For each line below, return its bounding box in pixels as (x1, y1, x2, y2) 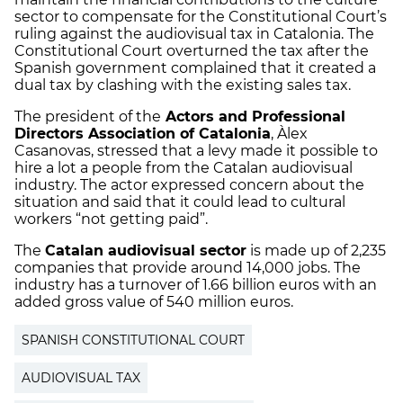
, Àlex (271, 125, 308, 143)
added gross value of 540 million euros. (14, 293, 293, 311)
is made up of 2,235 (246, 242, 386, 260)
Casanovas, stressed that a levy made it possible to (14, 142, 378, 160)
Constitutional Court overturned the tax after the (14, 42, 369, 60)
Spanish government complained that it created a (14, 59, 376, 77)
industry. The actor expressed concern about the (14, 176, 364, 194)
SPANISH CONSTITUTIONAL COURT (22, 332, 245, 349)
